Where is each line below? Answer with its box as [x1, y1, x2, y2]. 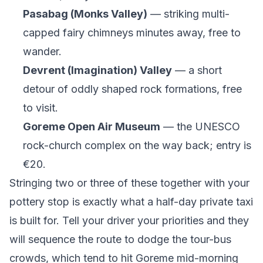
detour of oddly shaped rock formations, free [22, 83, 242, 95]
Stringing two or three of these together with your [9, 177, 249, 189]
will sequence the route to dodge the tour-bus [9, 233, 231, 245]
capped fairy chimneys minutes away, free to [22, 26, 241, 39]
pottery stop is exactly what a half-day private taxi [9, 195, 253, 208]
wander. [22, 45, 62, 58]
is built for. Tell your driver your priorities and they [9, 214, 249, 227]
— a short [171, 64, 222, 76]
